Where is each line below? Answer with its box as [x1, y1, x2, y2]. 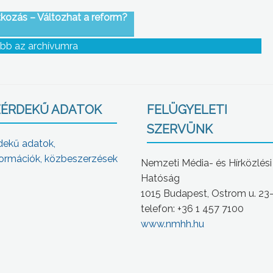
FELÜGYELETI [147, 102, 228, 118]
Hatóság [141, 172, 180, 185]
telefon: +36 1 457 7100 [141, 203, 244, 215]
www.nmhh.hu [141, 218, 205, 230]
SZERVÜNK [147, 122, 213, 137]
